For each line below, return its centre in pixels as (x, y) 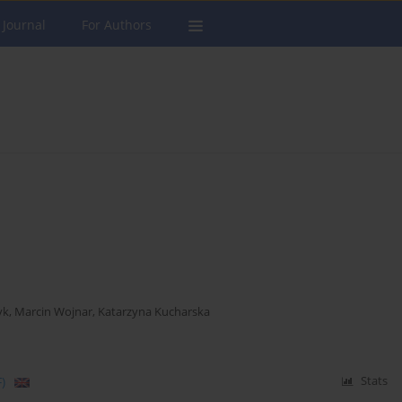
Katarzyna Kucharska (154, 312)
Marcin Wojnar (53, 312)
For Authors (117, 25)
